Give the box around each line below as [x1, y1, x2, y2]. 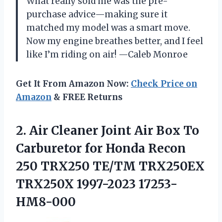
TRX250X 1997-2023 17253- [16, 176, 177, 192]
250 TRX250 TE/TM [16, 158, 139, 174]
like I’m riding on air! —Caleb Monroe [26, 49, 188, 60]
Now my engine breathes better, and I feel [26, 35, 203, 47]
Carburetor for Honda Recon [16, 140, 186, 156]
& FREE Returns [52, 91, 122, 103]
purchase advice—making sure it [26, 8, 167, 20]
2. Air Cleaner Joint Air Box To [16, 122, 199, 138]
